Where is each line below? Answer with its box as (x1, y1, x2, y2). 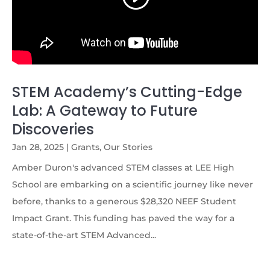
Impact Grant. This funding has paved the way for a (12, 212, 234, 224)
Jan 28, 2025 (12, 141, 64, 152)
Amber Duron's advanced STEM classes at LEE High (12, 162, 234, 173)
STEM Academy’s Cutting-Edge (12, 81, 242, 102)
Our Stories (104, 141, 152, 152)
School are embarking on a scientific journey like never (12, 178, 253, 190)
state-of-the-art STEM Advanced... (12, 229, 156, 240)
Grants (71, 141, 99, 152)
